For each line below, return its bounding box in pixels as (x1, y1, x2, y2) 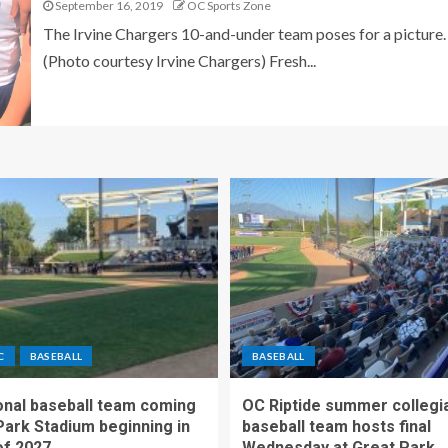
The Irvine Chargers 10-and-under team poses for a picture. (42, 24, 446, 43)
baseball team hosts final (242, 417, 431, 436)
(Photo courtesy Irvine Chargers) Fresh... (42, 51, 316, 70)
